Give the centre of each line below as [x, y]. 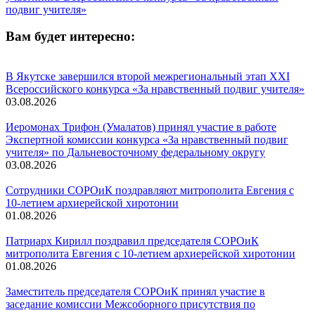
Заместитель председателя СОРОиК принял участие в [135, 292]
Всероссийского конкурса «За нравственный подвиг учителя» [155, 89]
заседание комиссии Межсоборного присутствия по [130, 304]
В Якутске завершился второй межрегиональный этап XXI [148, 77]
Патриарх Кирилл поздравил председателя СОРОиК [132, 241]
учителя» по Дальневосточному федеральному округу [135, 153]
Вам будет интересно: [70, 37]
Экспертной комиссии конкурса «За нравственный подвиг [147, 140]
